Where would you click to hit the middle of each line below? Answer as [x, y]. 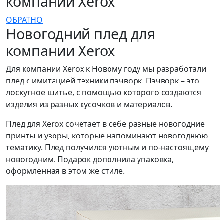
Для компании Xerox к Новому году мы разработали [106, 69]
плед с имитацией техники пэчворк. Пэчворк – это [103, 81]
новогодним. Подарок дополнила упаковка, [90, 159]
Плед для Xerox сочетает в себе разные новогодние [105, 124]
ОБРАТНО [24, 20]
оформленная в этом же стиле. [65, 171]
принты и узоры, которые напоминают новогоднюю [107, 136]
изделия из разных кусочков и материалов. [89, 104]
